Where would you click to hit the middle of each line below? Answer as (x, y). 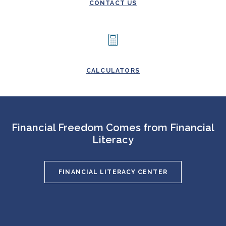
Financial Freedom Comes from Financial (113, 127)
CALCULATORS (113, 70)
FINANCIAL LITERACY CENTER (113, 172)
